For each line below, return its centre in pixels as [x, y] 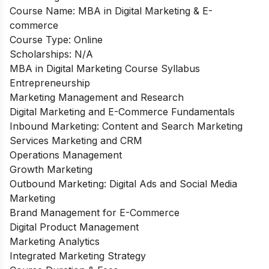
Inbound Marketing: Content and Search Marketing [126, 126]
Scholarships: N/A [51, 54]
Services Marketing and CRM [76, 140]
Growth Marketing [51, 169]
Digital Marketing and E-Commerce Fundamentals [122, 111]
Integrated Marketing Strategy [78, 255]
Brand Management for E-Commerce [95, 212]
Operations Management [66, 155]
